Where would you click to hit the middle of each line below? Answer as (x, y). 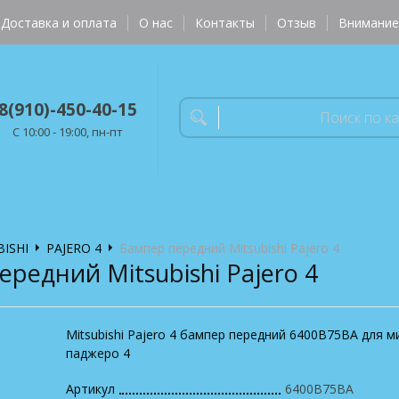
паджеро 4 (98, 353)
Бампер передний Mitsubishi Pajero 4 (229, 248)
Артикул (90, 388)
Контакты (224, 23)
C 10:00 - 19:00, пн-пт (68, 131)
